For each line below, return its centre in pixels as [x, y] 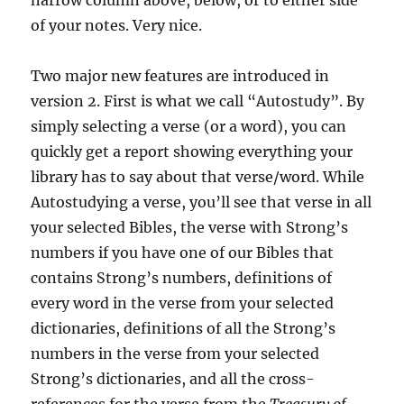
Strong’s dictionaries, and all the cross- [173, 379]
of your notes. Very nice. [117, 25]
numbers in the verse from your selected [175, 353]
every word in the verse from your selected [183, 303]
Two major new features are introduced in [180, 76]
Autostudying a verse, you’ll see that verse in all [202, 202]
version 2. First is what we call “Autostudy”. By [198, 101]
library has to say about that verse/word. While [198, 177]
